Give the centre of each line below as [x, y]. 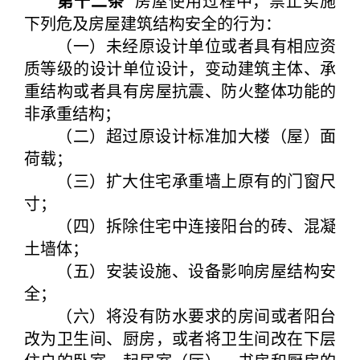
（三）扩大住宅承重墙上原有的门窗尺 [180, 180]
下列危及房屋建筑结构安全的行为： [153, 23]
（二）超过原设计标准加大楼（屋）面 [180, 135]
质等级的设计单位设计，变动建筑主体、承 [180, 68]
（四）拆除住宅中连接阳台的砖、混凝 [180, 225]
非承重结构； [72, 113]
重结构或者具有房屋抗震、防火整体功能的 [180, 90]
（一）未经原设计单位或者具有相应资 [180, 45]
